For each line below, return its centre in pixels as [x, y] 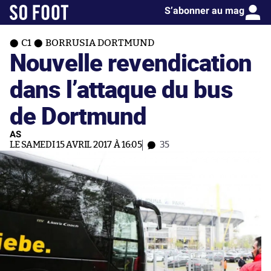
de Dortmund [78, 115]
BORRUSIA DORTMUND [100, 43]
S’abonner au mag [204, 11]
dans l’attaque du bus [121, 89]
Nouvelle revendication [131, 62]
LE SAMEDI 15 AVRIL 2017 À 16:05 [76, 145]
